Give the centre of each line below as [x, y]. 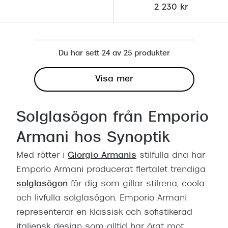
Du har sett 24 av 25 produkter [114, 54]
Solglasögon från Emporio [112, 118]
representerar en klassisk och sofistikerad [104, 213]
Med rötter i [42, 156]
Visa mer [114, 80]
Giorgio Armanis [102, 156]
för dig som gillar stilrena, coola [136, 184]
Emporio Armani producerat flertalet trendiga [111, 170]
